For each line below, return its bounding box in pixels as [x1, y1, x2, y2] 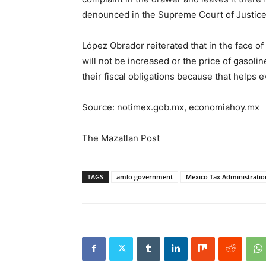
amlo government [116, 172, 173, 181]
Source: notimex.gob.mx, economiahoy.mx [82, 101, 259, 113]
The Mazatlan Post [82, 132, 160, 144]
